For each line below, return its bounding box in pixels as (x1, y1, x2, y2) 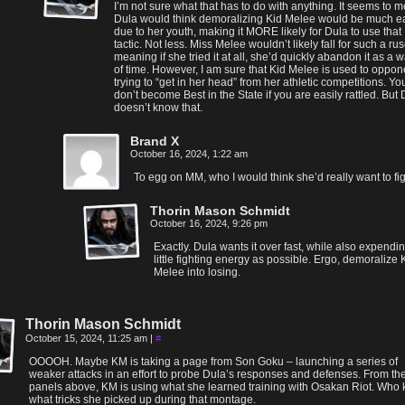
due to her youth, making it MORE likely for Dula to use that (114, 25, 401, 38)
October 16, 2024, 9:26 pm (150, 218, 268, 229)
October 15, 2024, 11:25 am (25, 333, 150, 344)
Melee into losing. (154, 266, 240, 278)
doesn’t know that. (114, 101, 202, 114)
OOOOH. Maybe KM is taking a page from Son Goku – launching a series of (29, 355, 398, 368)
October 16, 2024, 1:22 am (130, 148, 248, 159)
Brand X (130, 134, 179, 148)
